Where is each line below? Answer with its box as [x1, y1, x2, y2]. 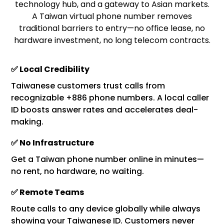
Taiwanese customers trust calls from [11, 80, 165, 91]
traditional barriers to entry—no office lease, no [19, 22, 205, 34]
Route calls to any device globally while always [11, 203, 201, 214]
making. [11, 116, 44, 127]
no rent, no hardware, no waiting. [11, 165, 144, 177]
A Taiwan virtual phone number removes [32, 10, 192, 22]
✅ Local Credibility [11, 63, 90, 75]
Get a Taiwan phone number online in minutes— [11, 153, 204, 165]
